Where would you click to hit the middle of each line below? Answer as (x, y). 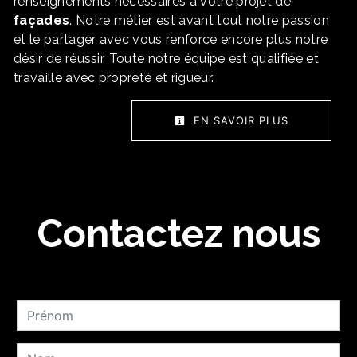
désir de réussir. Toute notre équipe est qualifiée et (166, 59)
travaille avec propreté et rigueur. (114, 78)
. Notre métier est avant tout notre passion (200, 21)
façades (42, 21)
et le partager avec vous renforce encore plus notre (171, 40)
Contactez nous (178, 234)
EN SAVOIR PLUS (239, 121)
